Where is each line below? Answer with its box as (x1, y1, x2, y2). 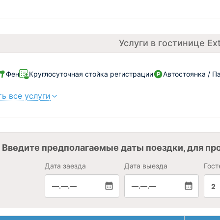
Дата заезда (44, 162, 86, 170)
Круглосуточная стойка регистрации (29, 70, 153, 78)
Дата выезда (124, 162, 167, 170)
